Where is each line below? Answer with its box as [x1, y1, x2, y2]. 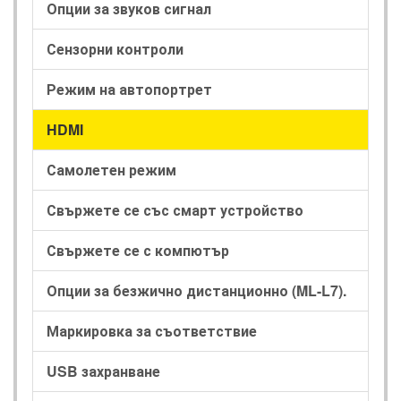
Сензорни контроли [47, 38, 183, 59]
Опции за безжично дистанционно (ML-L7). [47, 279, 346, 301]
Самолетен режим [47, 158, 176, 180]
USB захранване [47, 360, 160, 381]
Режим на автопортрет [47, 78, 212, 99]
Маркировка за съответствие [47, 320, 257, 341]
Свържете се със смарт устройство [47, 199, 303, 220]
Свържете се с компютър [47, 239, 229, 260]
